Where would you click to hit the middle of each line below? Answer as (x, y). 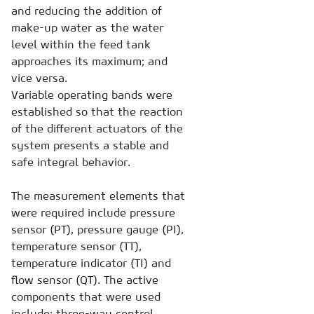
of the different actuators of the (97, 129)
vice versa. (39, 78)
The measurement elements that (98, 196)
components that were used (86, 297)
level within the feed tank (81, 45)
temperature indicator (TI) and (91, 263)
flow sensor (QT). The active (85, 280)
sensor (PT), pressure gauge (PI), (97, 230)
